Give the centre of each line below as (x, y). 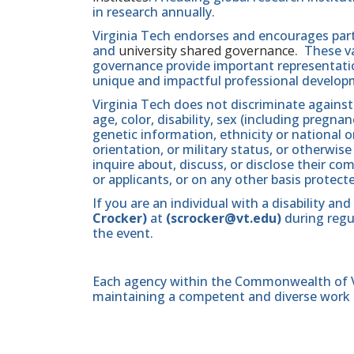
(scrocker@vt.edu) (224, 218)
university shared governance (207, 51)
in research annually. (154, 11)
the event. (123, 233)
